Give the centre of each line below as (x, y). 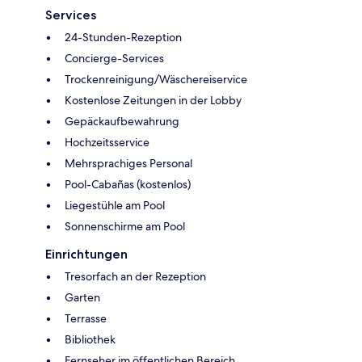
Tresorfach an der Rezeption (135, 276)
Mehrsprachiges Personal (128, 163)
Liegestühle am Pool (115, 205)
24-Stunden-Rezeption (123, 37)
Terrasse (86, 318)
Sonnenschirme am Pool (125, 226)
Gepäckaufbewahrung (122, 121)
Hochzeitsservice (107, 142)
